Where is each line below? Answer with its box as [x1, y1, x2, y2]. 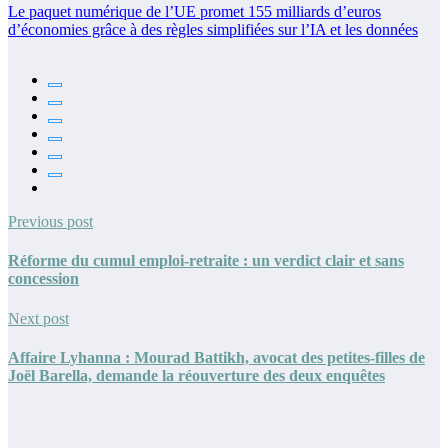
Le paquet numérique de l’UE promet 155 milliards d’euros [8, 2, 381, 20]
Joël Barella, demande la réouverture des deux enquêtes [8, 366, 385, 384]
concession [8, 270, 79, 288]
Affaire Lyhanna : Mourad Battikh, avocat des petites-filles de [8, 348, 425, 366]
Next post [8, 309, 69, 327]
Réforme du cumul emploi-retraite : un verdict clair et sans [8, 252, 404, 270]
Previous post [8, 212, 93, 230]
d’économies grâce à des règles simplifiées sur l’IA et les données [8, 20, 418, 38]
